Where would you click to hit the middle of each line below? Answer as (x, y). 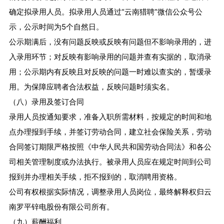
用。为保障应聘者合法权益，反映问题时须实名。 (91, 87)
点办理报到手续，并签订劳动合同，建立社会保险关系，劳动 (110, 132)
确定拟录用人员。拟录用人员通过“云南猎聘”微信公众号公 (105, 12)
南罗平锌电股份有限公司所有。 (61, 207)
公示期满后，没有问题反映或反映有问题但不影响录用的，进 (110, 42)
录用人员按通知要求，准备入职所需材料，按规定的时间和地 (110, 117)
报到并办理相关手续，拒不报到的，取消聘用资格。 (95, 177)
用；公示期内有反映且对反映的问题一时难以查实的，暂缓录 (110, 72)
